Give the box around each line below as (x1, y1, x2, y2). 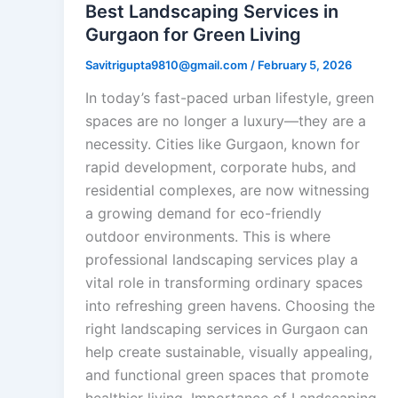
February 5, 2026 (258, 57, 352, 72)
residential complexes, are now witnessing (85, 181, 370, 200)
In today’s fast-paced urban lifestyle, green (85, 89, 374, 107)
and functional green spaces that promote (85, 366, 369, 385)
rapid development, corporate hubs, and (85, 158, 356, 177)
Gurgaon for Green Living (85, 23, 301, 45)
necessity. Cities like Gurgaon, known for (85, 135, 360, 154)
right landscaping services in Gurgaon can (85, 320, 368, 338)
